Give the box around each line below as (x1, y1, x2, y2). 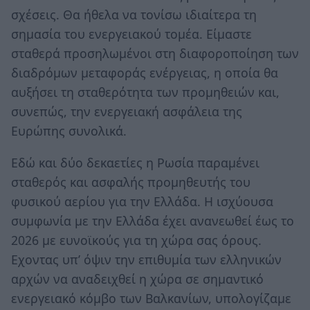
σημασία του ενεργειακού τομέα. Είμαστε (11, 26, 252, 43)
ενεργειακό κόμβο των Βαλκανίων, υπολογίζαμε (11, 289, 291, 307)
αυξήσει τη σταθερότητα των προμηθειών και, (11, 84, 280, 101)
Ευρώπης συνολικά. (11, 122, 127, 140)
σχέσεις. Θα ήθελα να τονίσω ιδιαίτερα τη (11, 6, 257, 24)
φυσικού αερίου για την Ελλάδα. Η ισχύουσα (11, 192, 273, 210)
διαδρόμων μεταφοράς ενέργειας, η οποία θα (11, 64, 278, 82)
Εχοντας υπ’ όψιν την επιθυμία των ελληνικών (11, 250, 282, 268)
